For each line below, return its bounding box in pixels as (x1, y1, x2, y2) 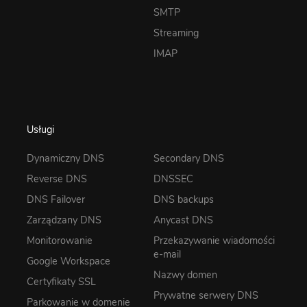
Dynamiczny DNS (27, 151, 104, 166)
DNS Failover (27, 193, 85, 207)
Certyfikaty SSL (27, 275, 96, 289)
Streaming (153, 26, 199, 40)
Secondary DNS (153, 151, 224, 166)
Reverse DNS (27, 172, 87, 186)
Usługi (27, 123, 54, 137)
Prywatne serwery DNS (153, 288, 258, 303)
